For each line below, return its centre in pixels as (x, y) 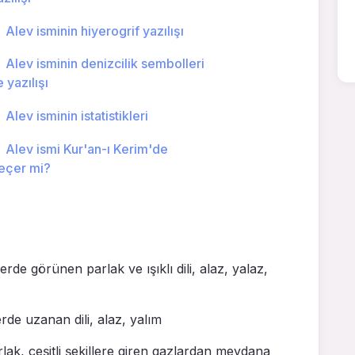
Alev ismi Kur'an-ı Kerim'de (86, 149)
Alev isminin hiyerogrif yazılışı (94, 31)
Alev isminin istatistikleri (76, 115)
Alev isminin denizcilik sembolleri (105, 64)
